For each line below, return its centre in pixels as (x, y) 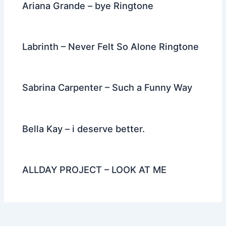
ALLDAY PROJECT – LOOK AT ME (95, 169)
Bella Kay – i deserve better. (84, 128)
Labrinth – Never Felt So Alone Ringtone (111, 47)
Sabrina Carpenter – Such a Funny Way (107, 88)
